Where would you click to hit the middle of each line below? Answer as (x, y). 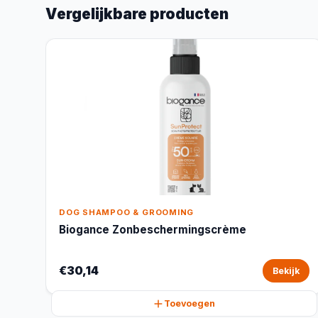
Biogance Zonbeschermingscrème (153, 230)
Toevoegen (190, 303)
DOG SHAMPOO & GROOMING (127, 212)
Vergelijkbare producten (137, 14)
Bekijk (286, 271)
